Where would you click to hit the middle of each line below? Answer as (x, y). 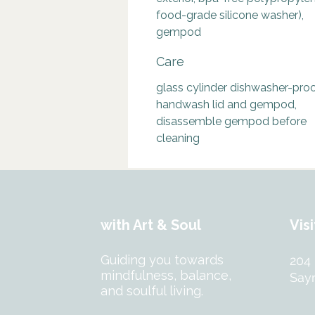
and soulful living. (152, 291)
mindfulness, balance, (166, 275)
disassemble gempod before (231, 121)
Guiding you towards (162, 260)
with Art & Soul (151, 225)
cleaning (178, 138)
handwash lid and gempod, (226, 104)
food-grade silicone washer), (230, 15)
